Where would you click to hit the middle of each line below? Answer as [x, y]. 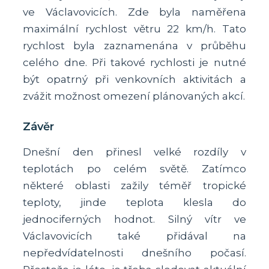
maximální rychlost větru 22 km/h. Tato [134, 29]
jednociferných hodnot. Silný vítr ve [134, 219]
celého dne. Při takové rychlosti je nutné [134, 62]
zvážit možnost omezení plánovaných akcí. [134, 96]
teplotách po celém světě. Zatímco [134, 168]
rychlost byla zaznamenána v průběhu [134, 45]
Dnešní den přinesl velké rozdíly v [134, 152]
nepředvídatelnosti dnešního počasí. [134, 252]
